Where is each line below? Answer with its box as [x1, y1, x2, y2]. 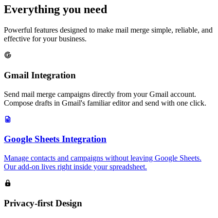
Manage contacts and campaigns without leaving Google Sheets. [4, 154, 201, 163]
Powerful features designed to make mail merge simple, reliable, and [4, 26, 213, 35]
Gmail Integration [4, 70, 76, 80]
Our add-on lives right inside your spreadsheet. [4, 163, 147, 171]
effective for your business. [4, 35, 87, 43]
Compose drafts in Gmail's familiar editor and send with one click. [4, 98, 206, 107]
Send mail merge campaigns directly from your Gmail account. [4, 90, 196, 98]
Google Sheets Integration [4, 134, 107, 145]
